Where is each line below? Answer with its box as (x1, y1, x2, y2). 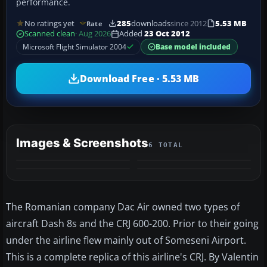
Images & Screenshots (16, 136, 148, 151)
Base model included (156, 42, 231, 52)
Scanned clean (24, 29, 75, 39)
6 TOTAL (148, 141, 184, 150)
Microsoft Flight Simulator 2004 (23, 42, 126, 52)
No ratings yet (24, 18, 74, 29)
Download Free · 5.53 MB (79, 72, 200, 85)
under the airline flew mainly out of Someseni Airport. (6, 234, 246, 247)
